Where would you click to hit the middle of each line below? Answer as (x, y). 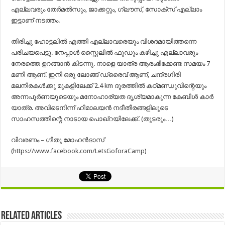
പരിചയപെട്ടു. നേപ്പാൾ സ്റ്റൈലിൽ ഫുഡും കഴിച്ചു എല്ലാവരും (105, 53)
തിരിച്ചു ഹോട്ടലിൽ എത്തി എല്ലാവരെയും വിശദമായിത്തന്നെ (104, 42)
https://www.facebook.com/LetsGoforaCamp (79, 151)
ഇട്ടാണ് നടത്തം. (36, 21)
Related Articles (32, 216)
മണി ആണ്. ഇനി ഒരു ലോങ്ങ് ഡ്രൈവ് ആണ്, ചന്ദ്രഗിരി (96, 75)
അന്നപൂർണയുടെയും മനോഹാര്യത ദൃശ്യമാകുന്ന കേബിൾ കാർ (113, 97)
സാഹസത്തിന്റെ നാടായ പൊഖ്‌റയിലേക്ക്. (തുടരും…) (93, 119)
